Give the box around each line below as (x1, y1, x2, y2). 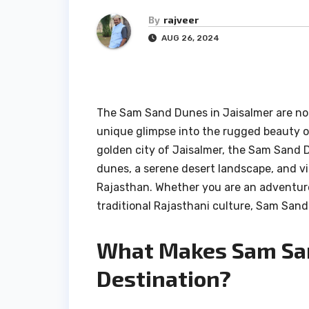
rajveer (163, 14, 199, 26)
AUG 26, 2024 (159, 33, 219, 43)
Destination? (97, 265, 231, 292)
